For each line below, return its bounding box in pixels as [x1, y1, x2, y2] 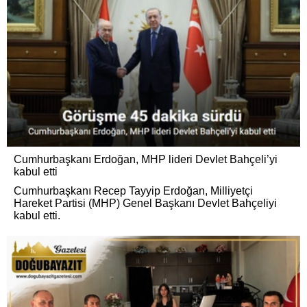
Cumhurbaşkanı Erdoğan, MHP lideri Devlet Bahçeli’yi [14, 153, 278, 166]
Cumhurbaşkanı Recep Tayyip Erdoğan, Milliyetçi [14, 185, 253, 197]
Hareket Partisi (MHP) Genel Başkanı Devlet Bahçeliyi [14, 197, 277, 210]
